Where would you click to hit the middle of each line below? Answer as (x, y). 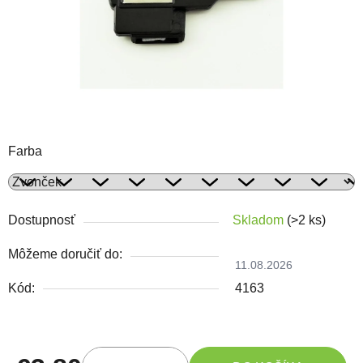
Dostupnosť (42, 220)
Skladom (260, 220)
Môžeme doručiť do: (65, 254)
